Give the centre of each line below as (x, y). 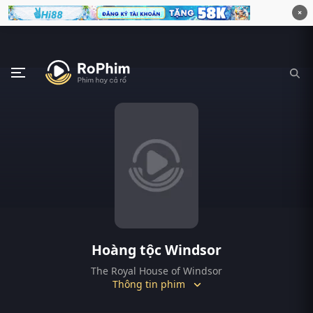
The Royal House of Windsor (156, 271)
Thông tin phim (148, 284)
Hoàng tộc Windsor (156, 250)
